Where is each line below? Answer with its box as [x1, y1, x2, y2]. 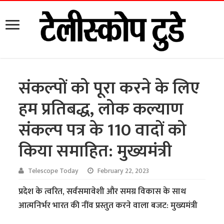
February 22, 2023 [97, 165, 149, 177]
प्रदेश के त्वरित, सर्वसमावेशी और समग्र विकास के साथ [18, 184, 186, 199]
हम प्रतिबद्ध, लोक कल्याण [18, 94, 184, 124]
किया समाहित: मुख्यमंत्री [18, 136, 172, 166]
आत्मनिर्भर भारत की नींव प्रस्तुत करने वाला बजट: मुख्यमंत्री [18, 198, 198, 213]
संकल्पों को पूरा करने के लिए [18, 73, 200, 103]
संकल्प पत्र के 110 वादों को [18, 115, 187, 145]
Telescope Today [28, 165, 79, 177]
